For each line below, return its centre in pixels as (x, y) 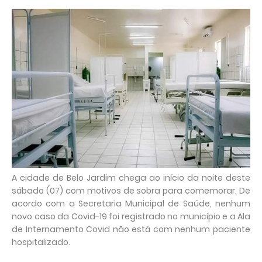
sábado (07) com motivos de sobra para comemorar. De (131, 191)
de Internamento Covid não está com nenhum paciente (131, 230)
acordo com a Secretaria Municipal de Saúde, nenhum (131, 204)
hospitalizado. (41, 242)
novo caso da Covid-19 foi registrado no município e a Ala (131, 217)
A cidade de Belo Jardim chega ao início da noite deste (131, 178)
